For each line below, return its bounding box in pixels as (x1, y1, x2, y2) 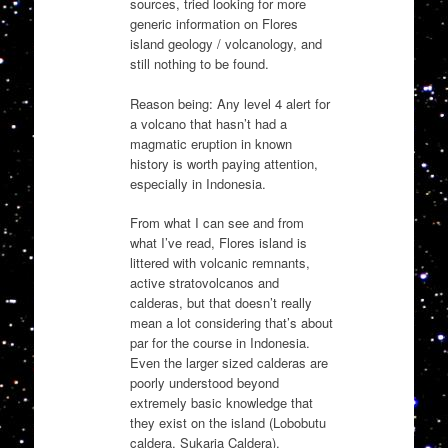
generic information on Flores (129, 14, 298, 34)
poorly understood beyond (129, 373, 279, 393)
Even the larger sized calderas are (129, 353, 328, 373)
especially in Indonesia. (129, 173, 266, 193)
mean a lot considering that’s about (129, 313, 333, 333)
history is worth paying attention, (129, 153, 318, 173)
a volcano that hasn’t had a (129, 113, 287, 133)
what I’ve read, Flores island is (129, 233, 307, 253)
